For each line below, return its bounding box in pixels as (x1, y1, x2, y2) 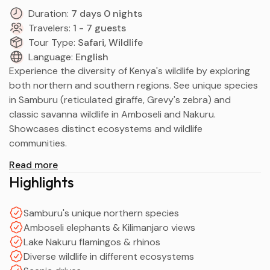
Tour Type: (28, 36, 75, 49)
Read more (9, 159, 58, 171)
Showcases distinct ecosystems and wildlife (9, 122, 202, 135)
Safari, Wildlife (78, 36, 143, 49)
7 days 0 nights (71, 7, 142, 20)
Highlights (9, 173, 74, 191)
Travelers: (28, 21, 71, 34)
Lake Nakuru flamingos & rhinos (24, 235, 160, 248)
